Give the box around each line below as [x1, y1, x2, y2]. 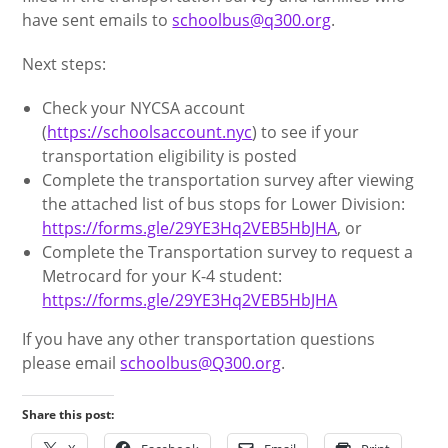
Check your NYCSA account [42, 96, 246, 119]
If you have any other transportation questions [22, 327, 376, 350]
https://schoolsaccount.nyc [47, 120, 253, 143]
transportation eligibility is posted [42, 144, 298, 167]
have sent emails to [22, 8, 173, 31]
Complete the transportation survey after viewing [42, 168, 415, 191]
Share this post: [22, 405, 115, 423]
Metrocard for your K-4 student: [42, 264, 283, 287]
